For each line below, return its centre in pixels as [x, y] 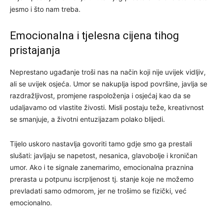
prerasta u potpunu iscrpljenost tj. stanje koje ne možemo [102, 179]
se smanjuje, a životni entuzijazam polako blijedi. [87, 119]
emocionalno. [31, 202]
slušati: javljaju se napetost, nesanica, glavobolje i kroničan [104, 155]
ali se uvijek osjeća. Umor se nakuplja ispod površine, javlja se [109, 83]
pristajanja [35, 50]
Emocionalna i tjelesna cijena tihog [95, 35]
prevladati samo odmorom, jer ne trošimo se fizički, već [98, 191]
